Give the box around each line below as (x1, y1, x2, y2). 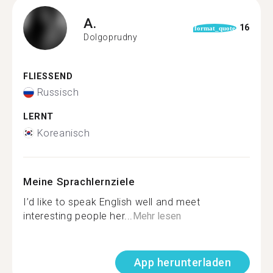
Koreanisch (37, 127, 90, 139)
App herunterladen (133, 255, 231, 269)
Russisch (37, 87, 79, 98)
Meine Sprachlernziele (23, 175, 135, 188)
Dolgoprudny (83, 32, 138, 42)
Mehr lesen (133, 210, 182, 222)
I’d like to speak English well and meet (23, 196, 200, 208)
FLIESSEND (23, 71, 66, 82)
